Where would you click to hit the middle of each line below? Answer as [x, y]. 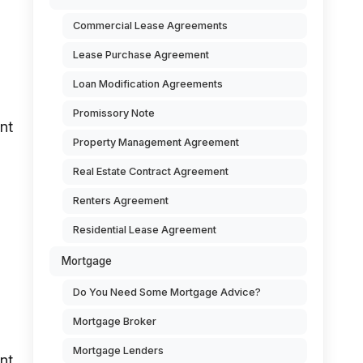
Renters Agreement [121, 201]
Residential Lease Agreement [145, 230]
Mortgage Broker [115, 321]
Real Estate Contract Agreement [151, 171]
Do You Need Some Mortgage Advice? [167, 292]
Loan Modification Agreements [148, 84]
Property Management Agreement [156, 142]
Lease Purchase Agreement [141, 55]
